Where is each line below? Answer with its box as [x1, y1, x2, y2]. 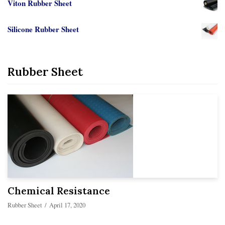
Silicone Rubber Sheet [8, 23, 79, 35]
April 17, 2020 [49, 200, 85, 209]
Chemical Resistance [8, 184, 110, 197]
